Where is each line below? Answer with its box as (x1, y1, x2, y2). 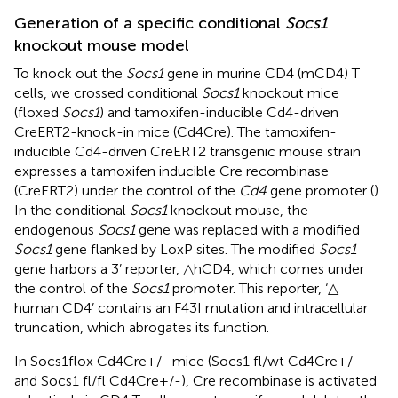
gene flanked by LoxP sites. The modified (52, 240, 319, 258)
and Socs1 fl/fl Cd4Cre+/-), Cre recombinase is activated (14, 371, 377, 389)
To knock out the (14, 64, 126, 82)
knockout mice (239, 84, 339, 101)
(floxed (14, 103, 62, 121)
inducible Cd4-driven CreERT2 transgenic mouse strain (14, 142, 361, 160)
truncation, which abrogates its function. (14, 318, 269, 336)
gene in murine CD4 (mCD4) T (163, 64, 360, 82)
